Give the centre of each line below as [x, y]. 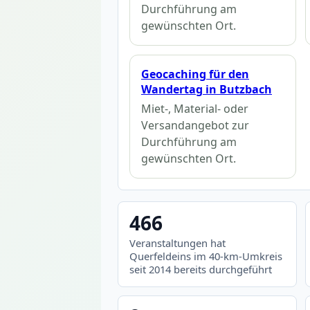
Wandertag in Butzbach [207, 89]
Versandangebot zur [195, 126]
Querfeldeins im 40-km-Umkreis [206, 256]
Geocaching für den [195, 74]
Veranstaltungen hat [177, 243]
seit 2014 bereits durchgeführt [201, 270]
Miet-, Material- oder [195, 109]
